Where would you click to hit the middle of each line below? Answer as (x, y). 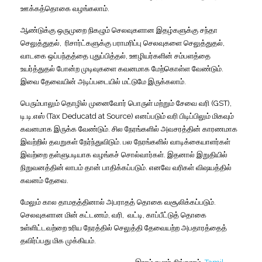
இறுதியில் (212, 154)
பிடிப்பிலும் (195, 116)
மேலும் (31, 202)
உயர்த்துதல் (38, 68)
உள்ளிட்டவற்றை (44, 227)
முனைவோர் (108, 103)
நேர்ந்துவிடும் (99, 142)
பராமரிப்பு (127, 43)
